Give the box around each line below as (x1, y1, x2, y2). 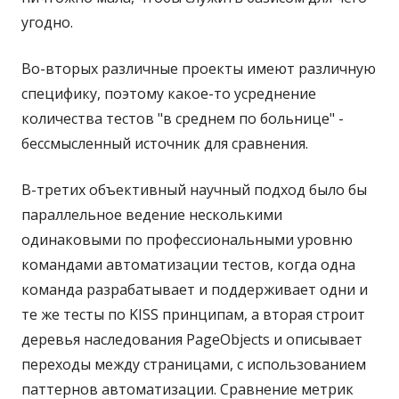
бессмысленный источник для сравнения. (21, 134, 308, 154)
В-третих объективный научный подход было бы (21, 180, 367, 200)
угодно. (21, 12, 73, 33)
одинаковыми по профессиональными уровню (21, 230, 353, 250)
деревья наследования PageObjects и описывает (21, 330, 362, 350)
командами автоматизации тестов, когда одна (21, 255, 355, 275)
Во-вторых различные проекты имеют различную (21, 59, 376, 79)
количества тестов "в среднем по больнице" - (21, 109, 344, 129)
